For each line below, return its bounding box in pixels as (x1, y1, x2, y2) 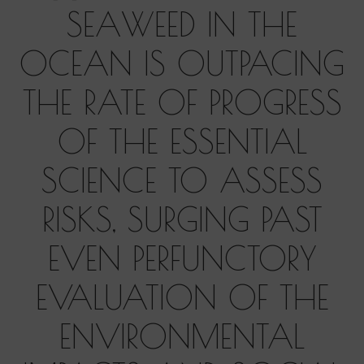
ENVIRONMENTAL (59, 318, 305, 356)
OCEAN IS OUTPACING (19, 45, 344, 83)
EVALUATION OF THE (35, 279, 329, 317)
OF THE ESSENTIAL (57, 123, 307, 161)
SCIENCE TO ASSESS (41, 162, 323, 200)
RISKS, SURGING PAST (41, 201, 323, 239)
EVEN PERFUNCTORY (47, 240, 317, 278)
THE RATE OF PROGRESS (22, 84, 342, 122)
